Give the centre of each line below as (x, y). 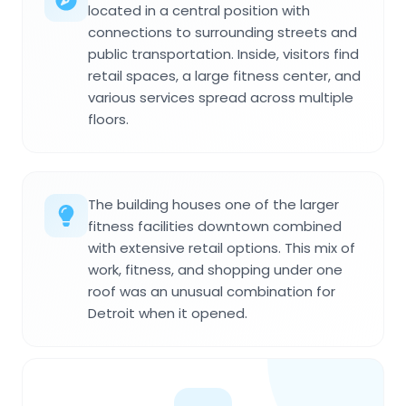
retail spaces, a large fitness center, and (224, 75)
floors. (108, 119)
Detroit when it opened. (168, 313)
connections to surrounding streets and (222, 32)
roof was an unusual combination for (212, 291)
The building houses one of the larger (213, 204)
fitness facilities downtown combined (215, 226)
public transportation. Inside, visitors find (223, 53)
